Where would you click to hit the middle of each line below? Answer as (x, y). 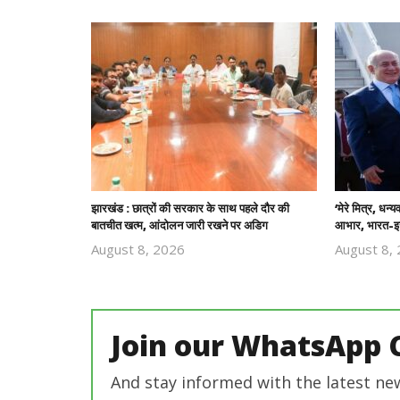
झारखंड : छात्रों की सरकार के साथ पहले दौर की (190, 208)
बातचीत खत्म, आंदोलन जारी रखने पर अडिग (179, 225)
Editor (214, 284)
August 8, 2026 (138, 249)
